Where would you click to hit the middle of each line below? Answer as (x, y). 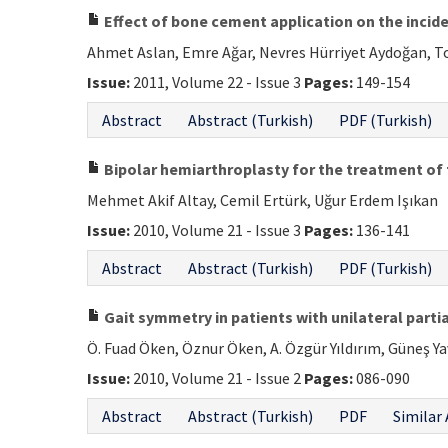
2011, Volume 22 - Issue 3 (217, 82)
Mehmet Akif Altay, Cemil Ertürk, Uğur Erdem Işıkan (262, 200)
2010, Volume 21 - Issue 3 (217, 230)
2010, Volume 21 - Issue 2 (217, 378)
